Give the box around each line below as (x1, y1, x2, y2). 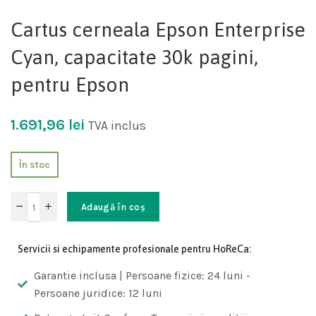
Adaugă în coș (81, 201, 145, 212)
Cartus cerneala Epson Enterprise (11, 18, 305, 42)
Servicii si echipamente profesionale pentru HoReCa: (18, 243, 251, 255)
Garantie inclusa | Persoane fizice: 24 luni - (33, 269, 250, 283)
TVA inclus (88, 119, 146, 133)
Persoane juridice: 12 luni (33, 286, 162, 300)
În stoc (18, 158, 50, 171)
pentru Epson (11, 73, 129, 97)
